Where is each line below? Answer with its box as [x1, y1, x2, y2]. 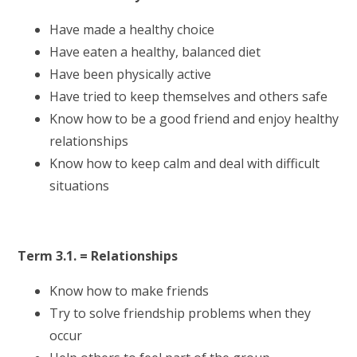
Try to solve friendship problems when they [49, 304, 312, 322]
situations [49, 176, 110, 194]
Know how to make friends [49, 281, 210, 300]
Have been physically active [49, 65, 212, 83]
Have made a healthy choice [49, 20, 215, 38]
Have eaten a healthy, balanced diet [49, 42, 261, 61]
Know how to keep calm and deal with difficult [49, 154, 320, 172]
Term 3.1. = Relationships [18, 246, 178, 265]
